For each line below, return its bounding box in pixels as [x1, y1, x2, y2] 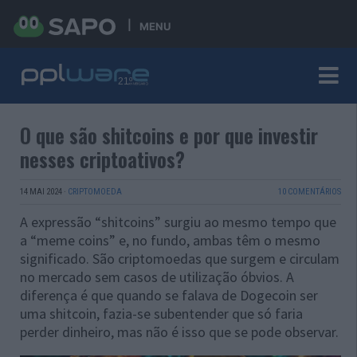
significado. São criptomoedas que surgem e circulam [20, 249, 339, 268]
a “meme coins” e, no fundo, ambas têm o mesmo [20, 231, 320, 249]
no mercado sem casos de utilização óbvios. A [20, 268, 294, 286]
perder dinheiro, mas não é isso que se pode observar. [20, 323, 339, 341]
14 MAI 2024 [20, 186, 62, 197]
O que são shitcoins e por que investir [20, 120, 318, 150]
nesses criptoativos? [20, 144, 185, 174]
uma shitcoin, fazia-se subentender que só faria [20, 304, 303, 323]
